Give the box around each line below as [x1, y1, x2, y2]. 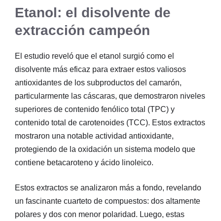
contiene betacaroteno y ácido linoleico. [15, 158, 153, 167]
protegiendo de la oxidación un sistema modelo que [15, 145, 195, 153]
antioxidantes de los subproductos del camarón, [15, 78, 182, 87]
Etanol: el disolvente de [15, 4, 171, 20]
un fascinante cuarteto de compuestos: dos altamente [15, 196, 200, 205]
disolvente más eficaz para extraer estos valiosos [15, 65, 186, 74]
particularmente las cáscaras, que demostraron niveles [15, 91, 205, 100]
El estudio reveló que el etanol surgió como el [15, 51, 174, 60]
